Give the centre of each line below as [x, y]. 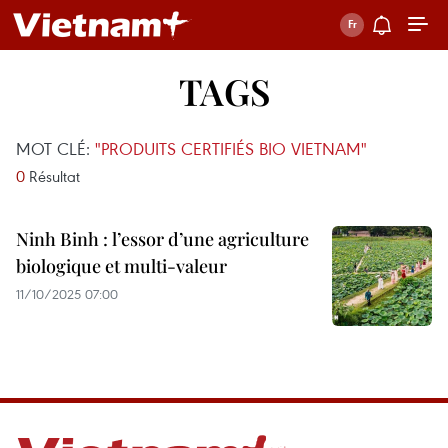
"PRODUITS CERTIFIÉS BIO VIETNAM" [231, 148]
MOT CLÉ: [55, 148]
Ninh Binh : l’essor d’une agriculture [162, 239]
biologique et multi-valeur [121, 266]
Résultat [52, 176]
